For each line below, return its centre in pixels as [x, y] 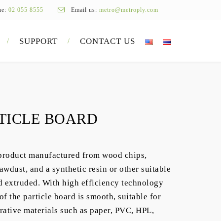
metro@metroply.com [129, 10]
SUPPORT [38, 41]
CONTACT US [108, 41]
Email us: [84, 10]
